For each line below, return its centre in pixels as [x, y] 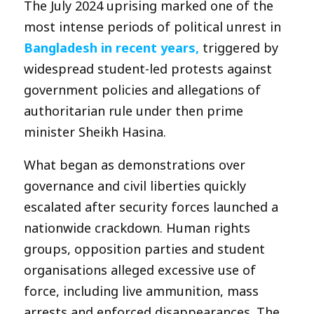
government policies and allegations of [142, 89]
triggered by [240, 47]
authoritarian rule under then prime [134, 110]
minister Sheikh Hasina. [95, 131]
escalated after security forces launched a [151, 206]
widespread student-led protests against [148, 68]
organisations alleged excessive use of [140, 269]
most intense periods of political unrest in [152, 26]
